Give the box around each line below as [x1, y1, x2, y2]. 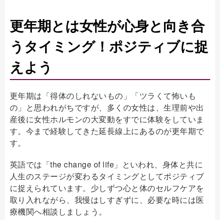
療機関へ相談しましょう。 [10, 205, 107, 217]
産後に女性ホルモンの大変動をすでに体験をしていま [10, 113, 204, 125]
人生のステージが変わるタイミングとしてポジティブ [10, 170, 204, 182]
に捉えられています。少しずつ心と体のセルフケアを [10, 182, 204, 193]
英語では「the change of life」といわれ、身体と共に [10, 158, 203, 170]
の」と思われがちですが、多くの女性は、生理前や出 [10, 101, 204, 113]
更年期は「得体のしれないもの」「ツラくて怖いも [10, 89, 196, 101]
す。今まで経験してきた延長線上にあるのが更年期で [10, 125, 204, 137]
